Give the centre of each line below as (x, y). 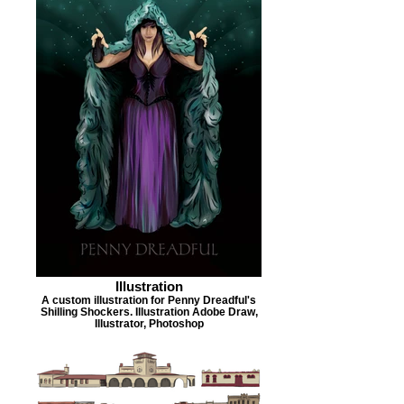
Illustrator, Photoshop (149, 323)
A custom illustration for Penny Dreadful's (149, 300)
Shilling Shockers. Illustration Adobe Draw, (149, 312)
